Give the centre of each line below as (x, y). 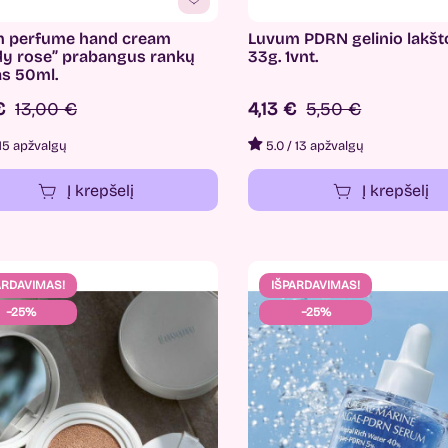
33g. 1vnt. (283, 57)
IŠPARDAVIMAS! (316, 285)
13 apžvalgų (330, 146)
